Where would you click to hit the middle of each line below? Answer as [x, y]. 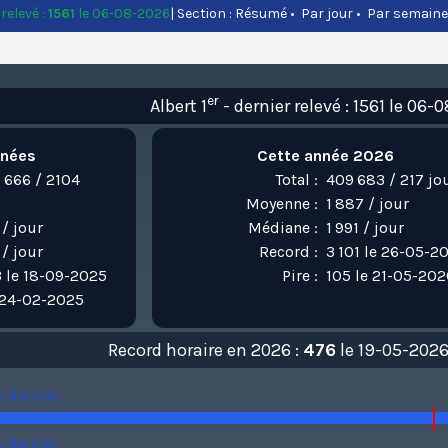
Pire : [299, 275]
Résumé [260, 13]
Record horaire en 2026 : [206, 350]
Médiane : [282, 227]
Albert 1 [178, 106]
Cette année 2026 [326, 155]
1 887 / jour [367, 203]
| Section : [202, 13]
